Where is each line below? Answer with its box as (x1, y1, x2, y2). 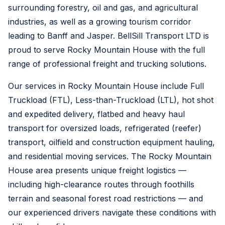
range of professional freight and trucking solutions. (8, 59, 206, 69)
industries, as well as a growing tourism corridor (8, 17, 191, 27)
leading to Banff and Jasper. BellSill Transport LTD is (8, 31, 209, 41)
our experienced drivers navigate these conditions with (8, 207, 216, 217)
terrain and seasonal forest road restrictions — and (8, 193, 203, 203)
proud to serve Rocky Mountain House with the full (8, 45, 205, 55)
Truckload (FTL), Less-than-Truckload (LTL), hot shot (8, 95, 213, 105)
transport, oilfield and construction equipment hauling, (8, 137, 215, 147)
